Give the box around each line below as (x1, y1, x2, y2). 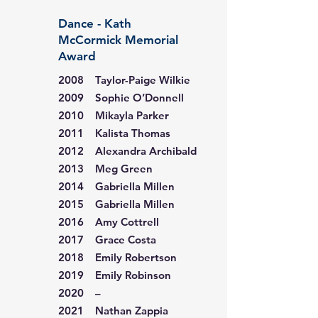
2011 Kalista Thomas (58, 126, 170, 140)
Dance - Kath (58, 16, 131, 31)
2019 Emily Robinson (58, 268, 171, 282)
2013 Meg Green (58, 162, 153, 175)
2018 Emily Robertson (58, 251, 177, 264)
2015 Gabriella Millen (58, 197, 175, 211)
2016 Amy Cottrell (58, 215, 159, 229)
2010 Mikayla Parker (58, 109, 169, 122)
